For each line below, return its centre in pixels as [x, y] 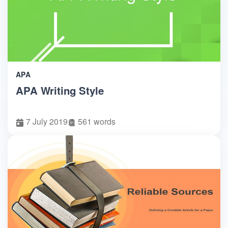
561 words [97, 121]
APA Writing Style [60, 90]
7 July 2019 [47, 121]
